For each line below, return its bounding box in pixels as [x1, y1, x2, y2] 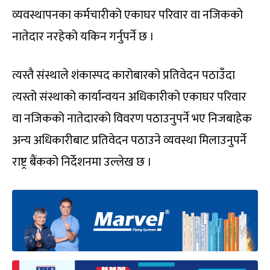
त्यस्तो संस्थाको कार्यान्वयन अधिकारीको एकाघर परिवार [12, 87, 246, 108]
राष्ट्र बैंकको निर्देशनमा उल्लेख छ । [12, 152, 152, 173]
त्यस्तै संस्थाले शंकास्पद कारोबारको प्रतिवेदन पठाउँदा [12, 65, 235, 86]
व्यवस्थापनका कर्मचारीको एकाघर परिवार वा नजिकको [12, 5, 243, 26]
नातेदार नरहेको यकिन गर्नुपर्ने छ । [12, 27, 154, 48]
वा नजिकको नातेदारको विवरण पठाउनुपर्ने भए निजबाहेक [12, 108, 252, 130]
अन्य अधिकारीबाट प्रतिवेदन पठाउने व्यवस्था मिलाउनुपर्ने [12, 130, 246, 151]
